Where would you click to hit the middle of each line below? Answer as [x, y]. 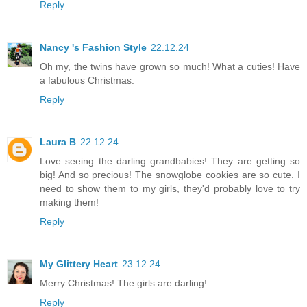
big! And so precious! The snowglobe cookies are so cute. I [170, 174]
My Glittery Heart [79, 263]
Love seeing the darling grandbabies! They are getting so [170, 161]
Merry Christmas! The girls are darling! [123, 283]
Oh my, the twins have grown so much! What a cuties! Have [170, 66]
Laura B [58, 142]
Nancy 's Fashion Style [93, 47]
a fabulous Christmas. [87, 80]
